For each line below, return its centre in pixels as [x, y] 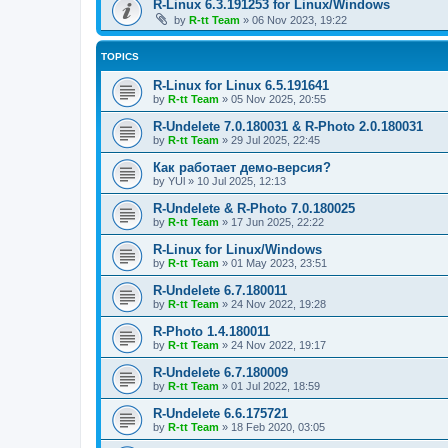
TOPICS [120, 56]
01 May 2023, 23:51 [279, 262]
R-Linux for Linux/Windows [237, 249]
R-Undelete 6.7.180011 [220, 290]
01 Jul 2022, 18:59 [275, 385]
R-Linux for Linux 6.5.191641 [241, 85]
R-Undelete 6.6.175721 [220, 413]
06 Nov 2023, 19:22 [299, 19]
